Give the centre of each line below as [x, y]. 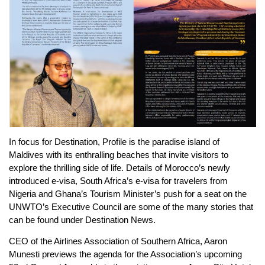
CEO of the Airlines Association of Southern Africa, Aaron [118, 241]
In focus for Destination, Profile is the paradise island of [114, 142]
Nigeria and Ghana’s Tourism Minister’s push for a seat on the [128, 194]
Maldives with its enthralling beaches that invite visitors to [119, 155]
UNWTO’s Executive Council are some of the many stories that [131, 207]
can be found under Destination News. [82, 220]
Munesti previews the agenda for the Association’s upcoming [125, 254]
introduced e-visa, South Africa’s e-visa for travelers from [118, 181]
